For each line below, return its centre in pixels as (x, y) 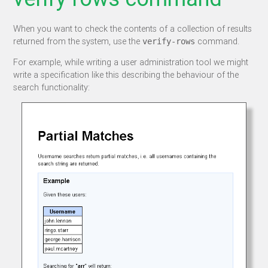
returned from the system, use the (78, 41)
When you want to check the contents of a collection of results (133, 28)
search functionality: (52, 87)
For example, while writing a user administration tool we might (131, 62)
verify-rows (169, 41)
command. (217, 41)
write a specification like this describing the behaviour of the (126, 75)
